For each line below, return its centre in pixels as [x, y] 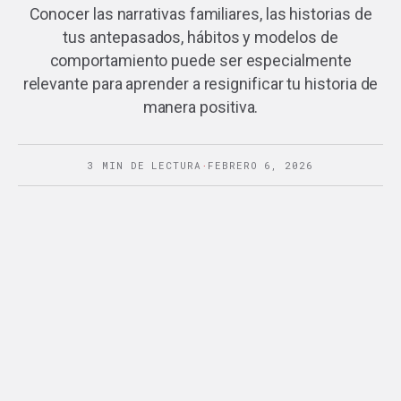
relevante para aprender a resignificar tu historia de [200, 83]
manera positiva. [200, 107]
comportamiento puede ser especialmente [200, 60]
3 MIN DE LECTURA [145, 165]
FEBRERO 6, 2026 [260, 165]
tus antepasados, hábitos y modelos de [200, 37]
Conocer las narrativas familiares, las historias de [200, 13]
